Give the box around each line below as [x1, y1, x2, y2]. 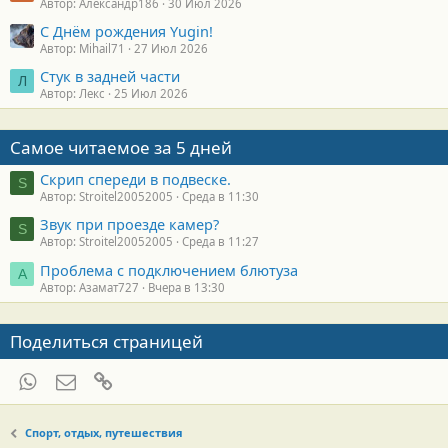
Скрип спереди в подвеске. [40, 168, 231, 189]
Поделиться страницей [10, 329, 203, 353]
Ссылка [112, 369, 166, 390]
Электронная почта [74, 369, 217, 390]
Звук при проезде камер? [40, 214, 219, 235]
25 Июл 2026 [114, 86, 188, 102]
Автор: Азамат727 [40, 279, 139, 295]
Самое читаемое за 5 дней [10, 136, 232, 160]
